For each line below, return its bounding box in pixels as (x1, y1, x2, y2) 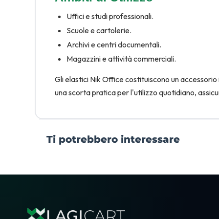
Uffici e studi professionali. (66, 11, 153, 21)
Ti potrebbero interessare (46, 133, 180, 146)
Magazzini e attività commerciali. (66, 53, 176, 64)
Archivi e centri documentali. (66, 39, 161, 49)
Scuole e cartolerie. (66, 25, 131, 35)
